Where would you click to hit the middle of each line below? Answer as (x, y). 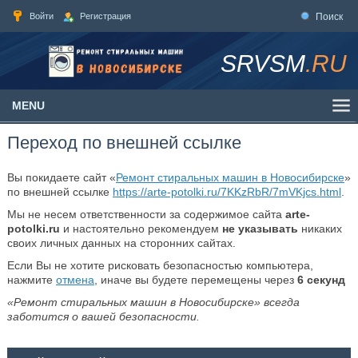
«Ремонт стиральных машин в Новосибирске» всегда (153, 302)
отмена (75, 280)
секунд (324, 280)
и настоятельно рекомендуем (141, 229)
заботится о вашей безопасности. (103, 316)
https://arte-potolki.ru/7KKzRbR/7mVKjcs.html (227, 192)
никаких (320, 229)
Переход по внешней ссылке (124, 143)
